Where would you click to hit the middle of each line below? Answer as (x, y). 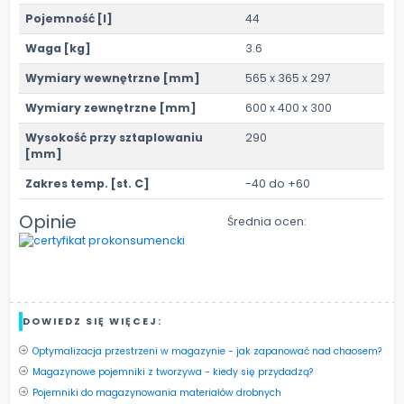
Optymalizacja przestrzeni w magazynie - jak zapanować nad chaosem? (207, 352)
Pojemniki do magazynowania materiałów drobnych (156, 392)
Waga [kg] (59, 48)
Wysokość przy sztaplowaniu (115, 137)
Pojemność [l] (69, 18)
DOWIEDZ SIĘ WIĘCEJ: (93, 321)
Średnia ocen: (266, 222)
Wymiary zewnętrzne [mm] (111, 107)
